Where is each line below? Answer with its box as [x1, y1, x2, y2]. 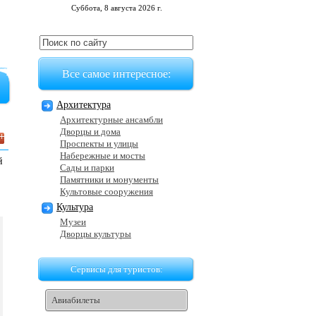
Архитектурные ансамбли [60, 114, 163, 125]
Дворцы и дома [60, 126, 121, 137]
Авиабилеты [51, 295, 100, 305]
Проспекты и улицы [60, 138, 138, 149]
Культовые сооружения [60, 186, 153, 197]
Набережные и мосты [60, 150, 145, 161]
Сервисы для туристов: [70, 264, 163, 274]
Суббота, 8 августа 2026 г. [71, 4, 162, 12]
